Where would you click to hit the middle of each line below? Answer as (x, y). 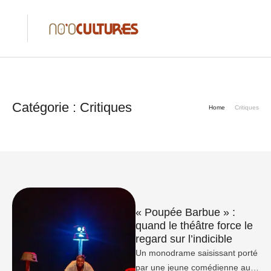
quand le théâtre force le (194, 226)
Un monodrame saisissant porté (197, 253)
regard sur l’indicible (184, 239)
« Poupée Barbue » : (185, 212)
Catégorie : (46, 107)
